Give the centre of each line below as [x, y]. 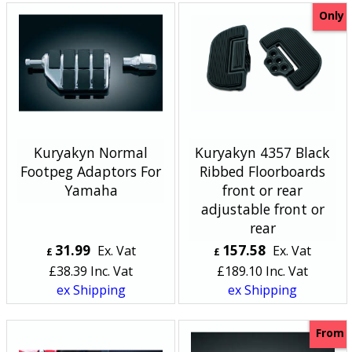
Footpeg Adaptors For [91, 171]
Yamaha [91, 190]
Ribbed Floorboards [263, 171]
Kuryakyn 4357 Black [263, 152]
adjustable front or [262, 209]
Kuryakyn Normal [91, 152]
